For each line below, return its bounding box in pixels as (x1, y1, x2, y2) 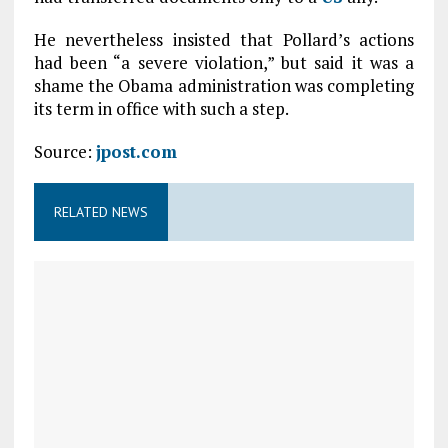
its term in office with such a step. (33, 97, 289, 120)
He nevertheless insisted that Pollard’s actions (33, 28, 415, 51)
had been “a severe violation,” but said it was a (33, 51, 415, 74)
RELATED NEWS (53, 203, 148, 221)
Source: (33, 140, 96, 163)
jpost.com (95, 140, 177, 163)
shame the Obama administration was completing (33, 74, 415, 97)
